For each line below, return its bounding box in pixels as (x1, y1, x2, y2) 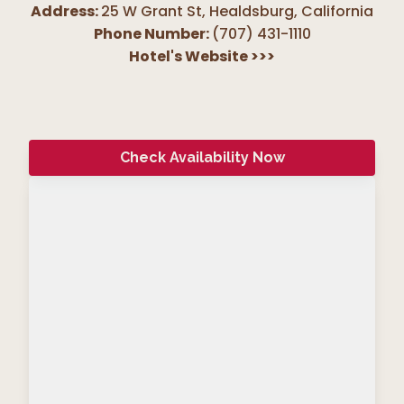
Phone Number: (93, 23, 209, 45)
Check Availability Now (119, 149, 285, 167)
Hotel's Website (129, 46, 251, 68)
